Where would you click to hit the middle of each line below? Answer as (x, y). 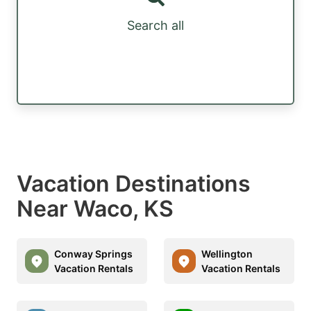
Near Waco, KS (95, 208)
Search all (155, 26)
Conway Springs (93, 253)
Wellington (227, 253)
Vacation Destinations (134, 183)
